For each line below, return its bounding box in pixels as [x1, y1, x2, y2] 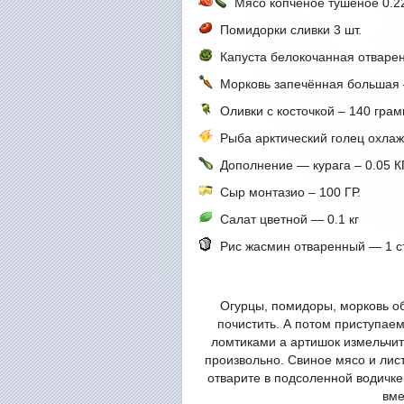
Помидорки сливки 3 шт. [213, 23, 362, 37]
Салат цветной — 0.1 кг [213, 212, 359, 226]
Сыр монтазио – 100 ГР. [213, 185, 361, 199]
